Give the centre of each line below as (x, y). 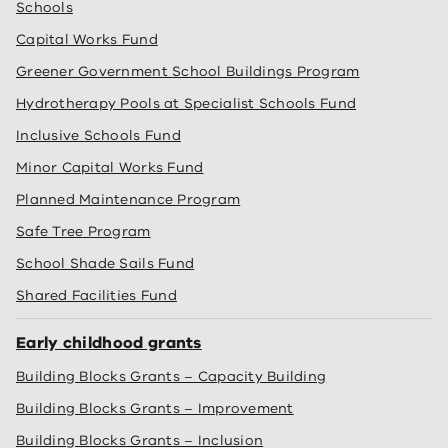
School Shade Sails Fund (105, 263)
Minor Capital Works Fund (110, 167)
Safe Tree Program (83, 231)
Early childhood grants (109, 343)
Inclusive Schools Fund (98, 135)
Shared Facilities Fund (96, 295)
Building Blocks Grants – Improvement (155, 408)
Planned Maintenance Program (128, 199)
